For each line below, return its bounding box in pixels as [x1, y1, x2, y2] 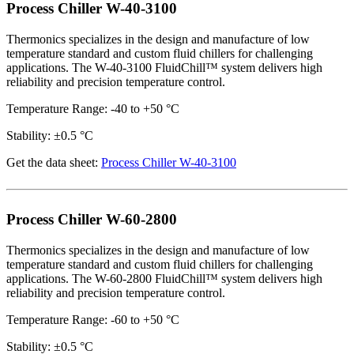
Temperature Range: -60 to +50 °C [6, 313, 179, 327]
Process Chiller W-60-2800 [6, 211, 177, 228]
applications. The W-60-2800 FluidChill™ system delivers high [6, 272, 322, 286]
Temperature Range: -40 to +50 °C [6, 101, 179, 115]
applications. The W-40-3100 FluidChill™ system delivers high [6, 60, 322, 74]
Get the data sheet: [6, 155, 101, 169]
